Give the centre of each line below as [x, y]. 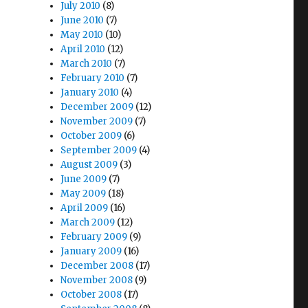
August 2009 [89, 164]
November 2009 [97, 121]
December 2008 [97, 265]
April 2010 [83, 49]
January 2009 [91, 251]
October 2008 [91, 294]
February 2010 [93, 78]
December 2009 [97, 107]
